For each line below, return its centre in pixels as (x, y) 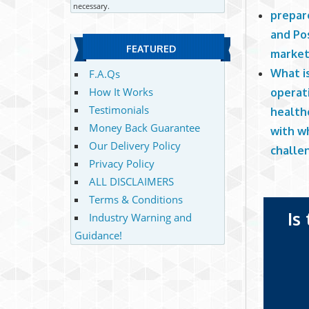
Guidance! (98, 235)
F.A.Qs (104, 73)
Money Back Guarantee (144, 127)
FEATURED (151, 49)
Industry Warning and (140, 217)
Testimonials (119, 109)
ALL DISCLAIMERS (131, 181)
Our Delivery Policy (134, 145)
